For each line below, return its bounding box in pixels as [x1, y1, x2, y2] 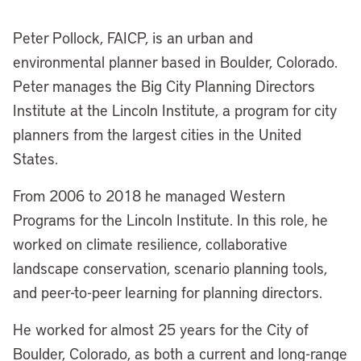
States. [13, 147, 58, 168]
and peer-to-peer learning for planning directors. [13, 281, 322, 302]
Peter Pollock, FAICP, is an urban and [13, 27, 253, 48]
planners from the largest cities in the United [13, 123, 301, 144]
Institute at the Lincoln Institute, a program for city [13, 99, 337, 120]
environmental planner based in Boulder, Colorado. [13, 51, 338, 72]
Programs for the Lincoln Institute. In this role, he [13, 209, 328, 230]
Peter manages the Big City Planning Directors [13, 75, 315, 96]
